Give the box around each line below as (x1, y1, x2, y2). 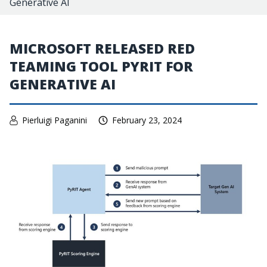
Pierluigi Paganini (22, 114, 87, 126)
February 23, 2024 (112, 114, 182, 126)
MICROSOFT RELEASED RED (10, 39, 195, 58)
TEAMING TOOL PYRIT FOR (10, 57, 193, 76)
